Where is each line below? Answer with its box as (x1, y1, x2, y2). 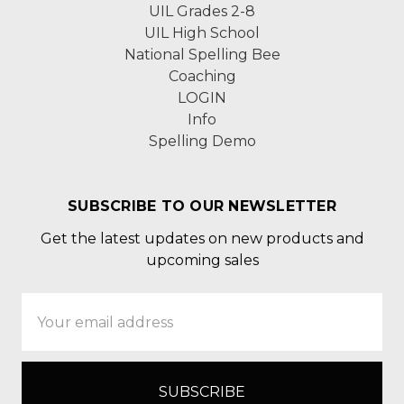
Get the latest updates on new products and (40, 230, 364, 247)
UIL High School (144, 24, 260, 41)
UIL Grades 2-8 (149, 3, 255, 20)
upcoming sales (145, 252, 259, 269)
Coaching (168, 68, 236, 85)
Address (22, 316, 74, 335)
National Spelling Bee (124, 46, 280, 63)
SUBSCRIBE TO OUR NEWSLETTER (68, 197, 336, 215)
